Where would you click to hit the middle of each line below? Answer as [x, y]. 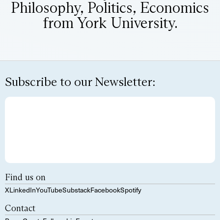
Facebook [105, 190]
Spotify [131, 190]
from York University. [110, 23]
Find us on [25, 177]
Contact [20, 208]
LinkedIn [23, 190]
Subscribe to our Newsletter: [80, 82]
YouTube [49, 190]
